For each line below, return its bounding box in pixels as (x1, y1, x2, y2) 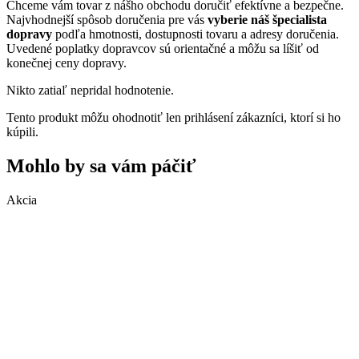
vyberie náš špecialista (208, 13, 327, 27)
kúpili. (6, 125, 38, 139)
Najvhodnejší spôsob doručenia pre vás (6, 13, 208, 27)
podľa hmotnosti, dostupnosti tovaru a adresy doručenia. (52, 27, 339, 42)
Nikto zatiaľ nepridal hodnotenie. (6, 83, 174, 98)
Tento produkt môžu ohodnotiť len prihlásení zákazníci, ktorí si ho (6, 111, 341, 125)
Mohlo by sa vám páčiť (6, 155, 196, 177)
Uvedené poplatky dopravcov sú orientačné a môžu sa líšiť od (6, 42, 319, 56)
